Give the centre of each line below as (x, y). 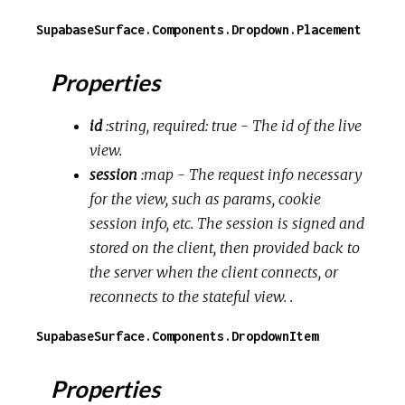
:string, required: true (172, 126)
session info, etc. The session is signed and (227, 224)
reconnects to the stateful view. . (192, 297)
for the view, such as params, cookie (206, 199)
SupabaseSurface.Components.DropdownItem (177, 336)
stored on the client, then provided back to (225, 248)
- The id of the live (300, 126)
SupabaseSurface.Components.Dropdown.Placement (199, 30)
